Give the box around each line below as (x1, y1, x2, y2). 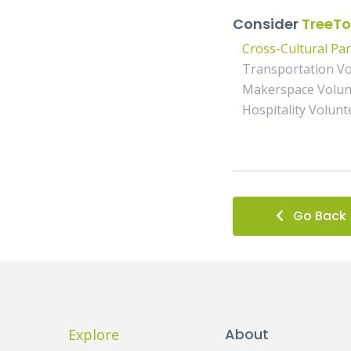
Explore (68, 325, 119, 344)
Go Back (293, 207, 346, 225)
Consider (233, 14, 302, 34)
